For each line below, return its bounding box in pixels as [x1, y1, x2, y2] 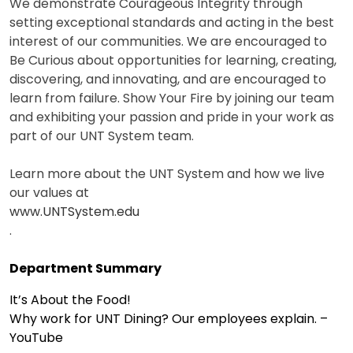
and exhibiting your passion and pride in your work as [9, 108, 334, 127]
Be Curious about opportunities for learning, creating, [9, 51, 336, 70]
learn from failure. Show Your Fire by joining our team [9, 89, 334, 108]
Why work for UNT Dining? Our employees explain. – [9, 310, 328, 329]
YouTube [9, 329, 63, 347]
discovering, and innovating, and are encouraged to [9, 70, 326, 89]
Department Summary [9, 259, 162, 278]
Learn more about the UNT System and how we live [9, 165, 325, 184]
